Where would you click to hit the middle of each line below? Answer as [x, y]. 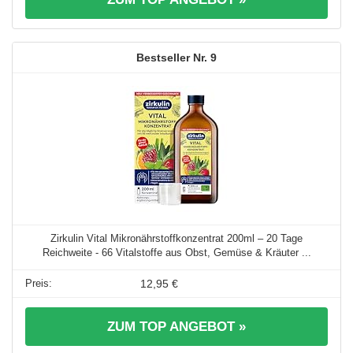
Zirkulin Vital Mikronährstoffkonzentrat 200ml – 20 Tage [176, 239]
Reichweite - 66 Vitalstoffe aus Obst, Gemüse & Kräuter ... [176, 253]
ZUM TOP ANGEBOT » [176, 327]
